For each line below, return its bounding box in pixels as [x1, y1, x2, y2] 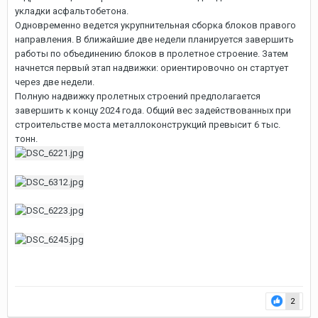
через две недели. [15, 76, 94, 87]
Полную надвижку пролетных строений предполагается [15, 90, 261, 102]
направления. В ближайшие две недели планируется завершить [15, 33, 294, 45]
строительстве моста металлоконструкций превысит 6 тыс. [15, 119, 280, 130]
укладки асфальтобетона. [15, 5, 128, 16]
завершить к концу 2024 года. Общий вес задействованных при [15, 104, 291, 116]
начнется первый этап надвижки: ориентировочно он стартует [15, 62, 289, 73]
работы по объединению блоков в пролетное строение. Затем [15, 48, 288, 59]
